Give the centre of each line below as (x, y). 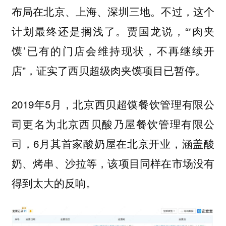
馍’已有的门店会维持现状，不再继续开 (113, 51)
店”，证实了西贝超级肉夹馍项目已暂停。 (108, 70)
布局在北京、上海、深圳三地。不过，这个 (113, 11)
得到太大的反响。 (54, 182)
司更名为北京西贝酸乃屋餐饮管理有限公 (113, 123)
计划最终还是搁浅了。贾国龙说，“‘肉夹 (113, 31)
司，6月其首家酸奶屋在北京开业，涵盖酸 (113, 143)
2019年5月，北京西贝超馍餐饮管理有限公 (113, 104)
